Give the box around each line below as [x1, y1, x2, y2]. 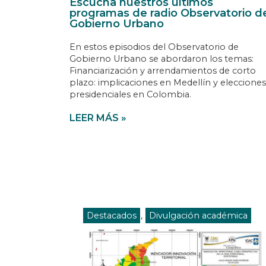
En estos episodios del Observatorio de [69, 41, 239, 52]
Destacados [87, 210, 137, 221]
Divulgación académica [149, 210, 248, 221]
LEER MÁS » [69, 112, 126, 123]
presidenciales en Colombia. [69, 88, 191, 100]
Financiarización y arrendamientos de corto [69, 65, 256, 76]
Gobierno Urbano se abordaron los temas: [69, 53, 254, 64]
